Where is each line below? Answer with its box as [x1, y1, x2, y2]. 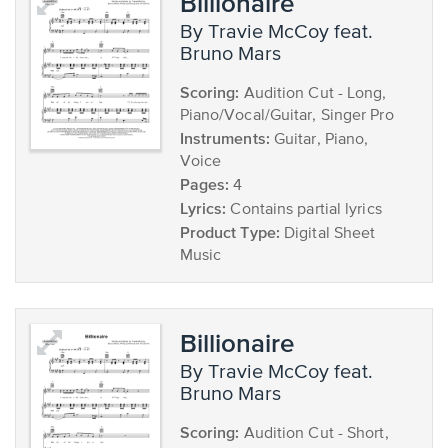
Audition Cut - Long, [239, 86, 387, 102]
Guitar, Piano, [269, 132, 369, 148]
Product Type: [179, 223, 280, 241]
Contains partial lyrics [226, 202, 382, 218]
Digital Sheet [279, 226, 376, 242]
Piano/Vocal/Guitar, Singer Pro [179, 108, 394, 124]
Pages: [179, 175, 230, 193]
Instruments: [179, 129, 270, 147]
